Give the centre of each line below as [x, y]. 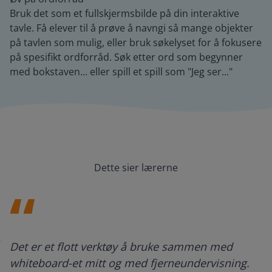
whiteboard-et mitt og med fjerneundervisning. [130, 263]
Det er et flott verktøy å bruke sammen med [121, 246]
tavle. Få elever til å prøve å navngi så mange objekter [131, 28]
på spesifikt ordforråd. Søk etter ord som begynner [126, 57]
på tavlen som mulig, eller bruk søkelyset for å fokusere [136, 42]
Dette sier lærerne [136, 168]
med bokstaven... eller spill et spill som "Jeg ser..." [121, 72]
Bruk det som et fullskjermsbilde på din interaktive [124, 13]
